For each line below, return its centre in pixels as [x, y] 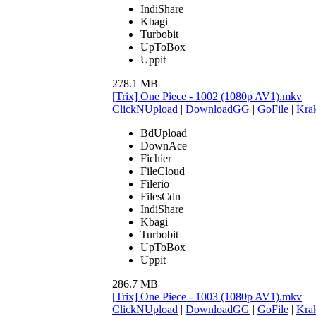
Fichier [156, 158]
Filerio [155, 183]
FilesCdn [160, 196]
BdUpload [164, 133]
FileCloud [163, 171]
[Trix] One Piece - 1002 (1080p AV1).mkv [207, 96]
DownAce [164, 145]
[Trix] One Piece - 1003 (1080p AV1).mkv [207, 296]
